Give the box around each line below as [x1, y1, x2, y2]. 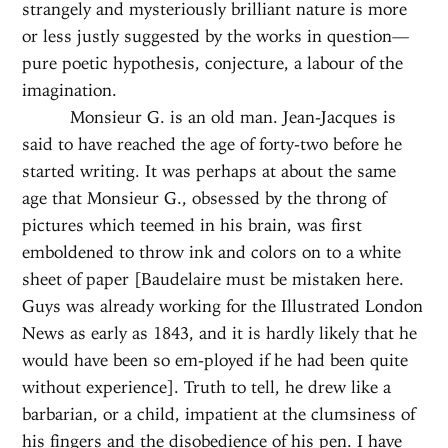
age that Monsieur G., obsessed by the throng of [22, 187, 387, 208]
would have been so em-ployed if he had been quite [22, 349, 409, 370]
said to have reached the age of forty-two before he [22, 133, 403, 154]
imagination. [22, 79, 118, 100]
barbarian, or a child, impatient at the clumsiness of [22, 403, 416, 424]
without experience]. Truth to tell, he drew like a [22, 376, 392, 397]
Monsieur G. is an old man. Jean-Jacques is [70, 106, 397, 127]
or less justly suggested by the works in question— [22, 25, 410, 46]
